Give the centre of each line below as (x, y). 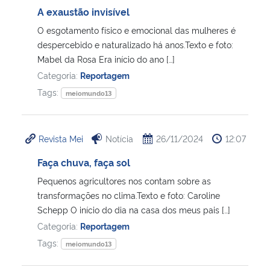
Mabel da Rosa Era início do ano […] (106, 58)
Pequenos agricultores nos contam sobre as (124, 180)
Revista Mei (61, 138)
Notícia (120, 138)
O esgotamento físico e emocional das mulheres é (137, 30)
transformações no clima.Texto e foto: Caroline (129, 195)
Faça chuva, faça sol (84, 162)
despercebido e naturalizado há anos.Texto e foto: (135, 44)
